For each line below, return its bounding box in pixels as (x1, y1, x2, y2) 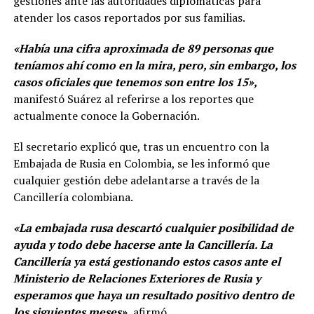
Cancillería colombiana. (13, 189, 133, 205)
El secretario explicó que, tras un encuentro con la (13, 139, 269, 155)
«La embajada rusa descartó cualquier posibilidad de (13, 220, 294, 236)
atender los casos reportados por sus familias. (13, 10, 245, 26)
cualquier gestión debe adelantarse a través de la (13, 172, 259, 189)
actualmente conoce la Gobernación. (13, 108, 200, 124)
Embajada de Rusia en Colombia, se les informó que (13, 156, 270, 172)
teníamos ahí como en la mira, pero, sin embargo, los (13, 57, 296, 74)
